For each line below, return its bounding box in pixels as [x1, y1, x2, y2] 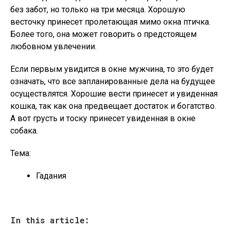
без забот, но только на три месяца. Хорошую [10, 5, 185, 14]
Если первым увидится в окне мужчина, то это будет [10, 64, 214, 74]
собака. [10, 126, 38, 136]
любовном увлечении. [10, 42, 97, 51]
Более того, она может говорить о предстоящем [10, 29, 197, 39]
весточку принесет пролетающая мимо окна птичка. [10, 17, 210, 27]
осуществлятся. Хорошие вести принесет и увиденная [10, 89, 218, 99]
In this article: [10, 215, 89, 225]
